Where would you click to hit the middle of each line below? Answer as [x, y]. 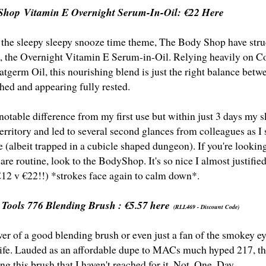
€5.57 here [147, 205]
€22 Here [204, 12]
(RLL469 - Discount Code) [206, 207]
